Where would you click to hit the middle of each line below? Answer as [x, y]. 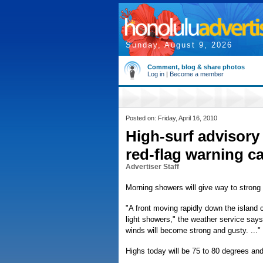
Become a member [197, 74]
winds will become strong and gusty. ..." [193, 230]
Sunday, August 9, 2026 [179, 45]
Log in [156, 74]
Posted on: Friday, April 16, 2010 [171, 118]
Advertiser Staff [152, 167]
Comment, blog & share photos [196, 67]
